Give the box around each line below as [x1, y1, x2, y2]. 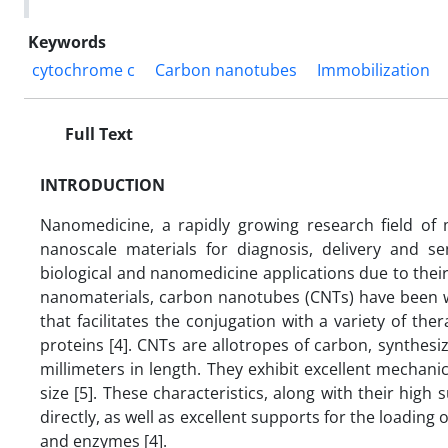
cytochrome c [32, 58, 135, 81]
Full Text [61, 122, 133, 145]
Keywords [28, 30, 106, 53]
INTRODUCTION [40, 173, 165, 196]
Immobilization [317, 58, 430, 81]
